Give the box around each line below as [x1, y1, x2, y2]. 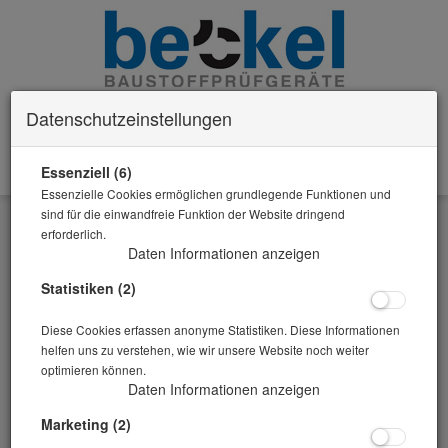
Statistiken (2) [41, 278, 136, 298]
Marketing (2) [41, 414, 131, 435]
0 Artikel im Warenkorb [276, 168, 420, 189]
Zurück [205, 201, 243, 219]
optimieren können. [41, 361, 146, 379]
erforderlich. [41, 225, 106, 242]
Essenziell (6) [41, 162, 132, 182]
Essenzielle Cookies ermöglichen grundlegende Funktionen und [41, 185, 391, 202]
